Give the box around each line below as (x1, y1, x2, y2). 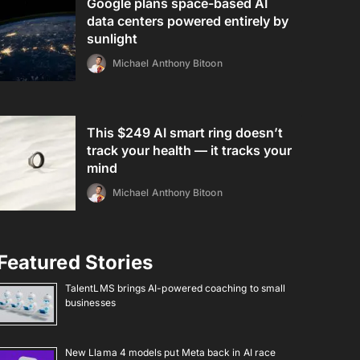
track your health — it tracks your (87, 142, 292, 158)
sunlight (87, 31, 138, 47)
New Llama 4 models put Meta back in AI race (65, 346, 276, 358)
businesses (65, 297, 116, 309)
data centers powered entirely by (87, 13, 289, 29)
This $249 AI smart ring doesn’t (87, 125, 284, 141)
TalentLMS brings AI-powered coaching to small (65, 282, 286, 294)
